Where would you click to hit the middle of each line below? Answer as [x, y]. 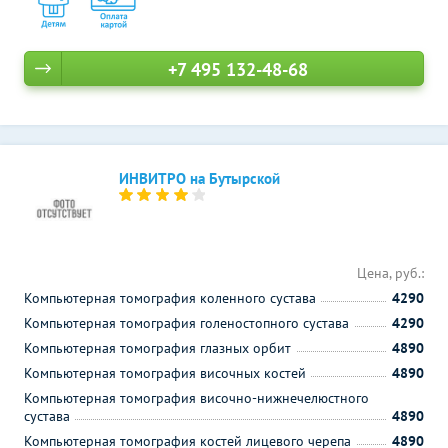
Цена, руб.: [390, 273]
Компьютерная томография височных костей [165, 373]
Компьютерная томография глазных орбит [157, 348]
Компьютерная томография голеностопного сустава [186, 323]
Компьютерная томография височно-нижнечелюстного [196, 398]
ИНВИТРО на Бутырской [199, 178]
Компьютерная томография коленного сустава [170, 298]
